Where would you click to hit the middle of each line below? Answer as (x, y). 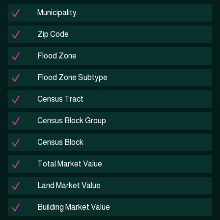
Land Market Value (69, 186)
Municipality (57, 13)
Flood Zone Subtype (72, 78)
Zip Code (53, 34)
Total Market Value (70, 164)
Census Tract (60, 99)
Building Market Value (74, 207)
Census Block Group (72, 121)
